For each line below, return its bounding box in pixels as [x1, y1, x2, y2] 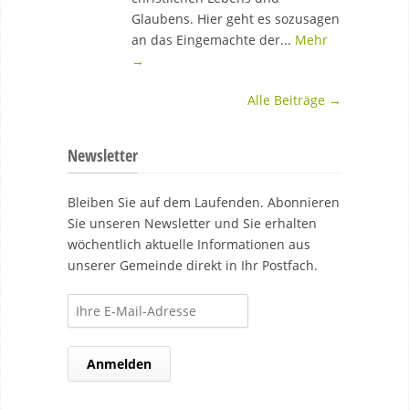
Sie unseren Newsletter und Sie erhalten [68, 215, 317, 232]
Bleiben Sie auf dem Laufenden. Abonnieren [68, 194, 340, 211]
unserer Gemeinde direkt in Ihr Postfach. [68, 257, 318, 274]
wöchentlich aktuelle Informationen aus [68, 236, 310, 253]
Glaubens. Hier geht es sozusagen [131, 10, 340, 27]
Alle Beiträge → [247, 91, 341, 109]
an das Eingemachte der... [131, 31, 295, 48]
